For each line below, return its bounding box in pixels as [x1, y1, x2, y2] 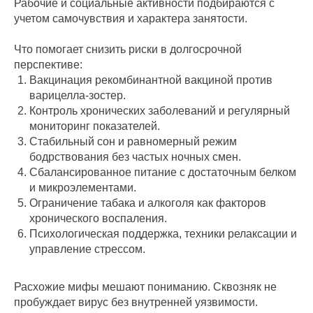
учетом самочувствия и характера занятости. [14, 13, 247, 25]
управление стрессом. [29, 243, 145, 256]
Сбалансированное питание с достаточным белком [29, 166, 296, 179]
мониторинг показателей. [29, 120, 160, 133]
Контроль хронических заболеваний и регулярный [29, 105, 290, 117]
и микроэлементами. [29, 182, 136, 194]
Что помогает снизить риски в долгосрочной [14, 43, 242, 56]
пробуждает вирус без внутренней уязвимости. [14, 296, 258, 309]
